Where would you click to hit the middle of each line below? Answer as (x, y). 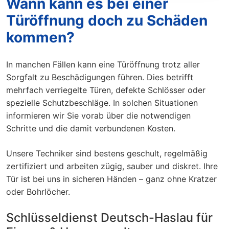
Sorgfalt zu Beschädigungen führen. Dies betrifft (100, 77)
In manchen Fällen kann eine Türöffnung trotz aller (103, 64)
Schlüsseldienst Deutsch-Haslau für (109, 217)
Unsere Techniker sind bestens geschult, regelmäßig (107, 153)
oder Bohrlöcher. (38, 191)
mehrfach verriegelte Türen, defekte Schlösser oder (106, 90)
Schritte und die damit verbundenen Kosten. (91, 128)
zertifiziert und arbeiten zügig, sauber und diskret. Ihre (112, 166)
